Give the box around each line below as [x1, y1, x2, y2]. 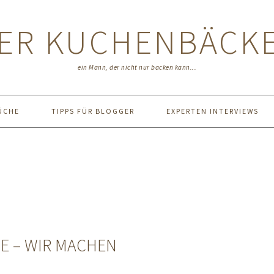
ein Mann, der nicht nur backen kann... [78, 63, 196, 72]
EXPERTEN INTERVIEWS [166, 106, 259, 116]
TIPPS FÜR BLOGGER [51, 106, 135, 116]
